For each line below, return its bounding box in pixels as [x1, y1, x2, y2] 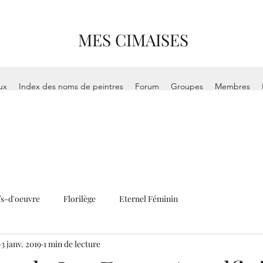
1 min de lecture [43, 238, 100, 249]
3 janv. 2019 [1, 238, 41, 249]
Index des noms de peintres [19, 81, 124, 92]
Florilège [63, 193, 96, 204]
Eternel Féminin [119, 193, 178, 204]
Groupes [171, 81, 204, 92]
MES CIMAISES [78, 29, 189, 50]
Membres [215, 81, 251, 92]
